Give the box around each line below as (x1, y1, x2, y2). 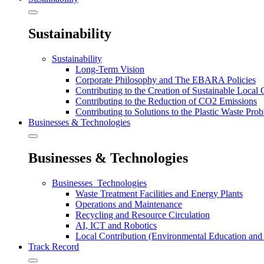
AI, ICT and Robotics (75, 220, 157, 231)
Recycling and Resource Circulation (75, 210, 210, 220)
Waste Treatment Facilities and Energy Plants (75, 189, 243, 199)
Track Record (28, 242, 79, 252)
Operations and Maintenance (75, 199, 182, 210)
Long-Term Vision (75, 64, 144, 75)
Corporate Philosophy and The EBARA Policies (75, 75, 256, 85)
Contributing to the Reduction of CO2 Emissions (75, 96, 257, 107)
